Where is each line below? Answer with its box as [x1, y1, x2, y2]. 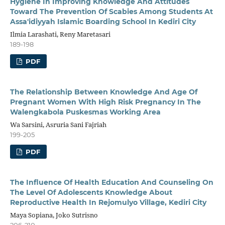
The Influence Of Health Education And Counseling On [10, 177, 213, 187]
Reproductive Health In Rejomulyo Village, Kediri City [10, 197, 206, 207]
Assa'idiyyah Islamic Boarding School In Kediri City [10, 17, 196, 26]
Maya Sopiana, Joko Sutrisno [10, 210, 98, 219]
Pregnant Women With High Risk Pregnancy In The [10, 97, 201, 106]
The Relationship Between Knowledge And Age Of [10, 87, 197, 96]
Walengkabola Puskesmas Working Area [10, 107, 161, 117]
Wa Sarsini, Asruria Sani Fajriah [10, 120, 106, 129]
